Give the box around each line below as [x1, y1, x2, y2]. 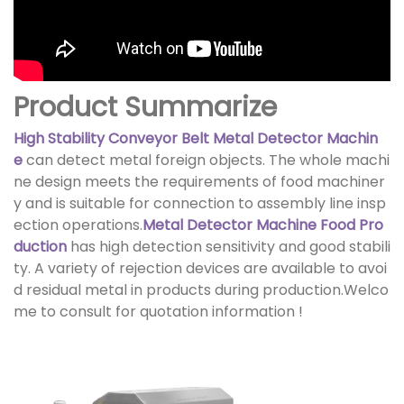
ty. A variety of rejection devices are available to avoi [14, 258, 387, 280]
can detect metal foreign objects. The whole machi [23, 150, 390, 171]
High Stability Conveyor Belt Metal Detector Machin [14, 128, 378, 150]
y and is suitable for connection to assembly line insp [14, 193, 386, 215]
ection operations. [14, 215, 142, 236]
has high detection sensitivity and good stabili [70, 236, 390, 258]
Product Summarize [14, 88, 277, 127]
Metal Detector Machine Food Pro [142, 215, 383, 236]
